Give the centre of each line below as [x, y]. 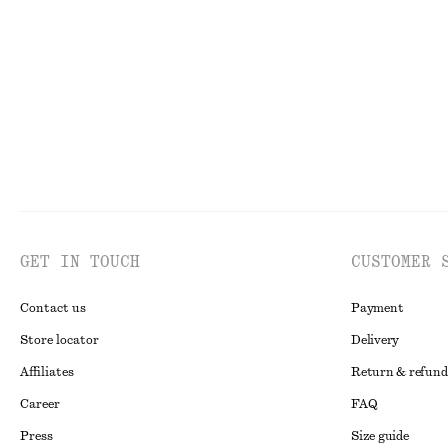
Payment [377, 308]
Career [40, 404]
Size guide [380, 436]
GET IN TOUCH [80, 262]
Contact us [53, 308]
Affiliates [47, 372]
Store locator [59, 340]
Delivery [375, 340]
